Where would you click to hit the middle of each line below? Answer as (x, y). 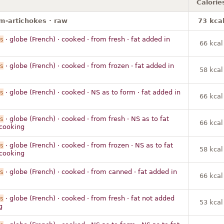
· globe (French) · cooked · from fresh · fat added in (86, 39)
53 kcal (211, 202)
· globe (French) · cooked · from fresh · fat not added (89, 198)
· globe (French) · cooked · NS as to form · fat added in (92, 92)
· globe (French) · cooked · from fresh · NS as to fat (86, 118)
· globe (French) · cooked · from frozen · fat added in (88, 65)
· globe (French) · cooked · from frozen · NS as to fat (88, 145)
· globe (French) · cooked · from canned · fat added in (90, 171)
